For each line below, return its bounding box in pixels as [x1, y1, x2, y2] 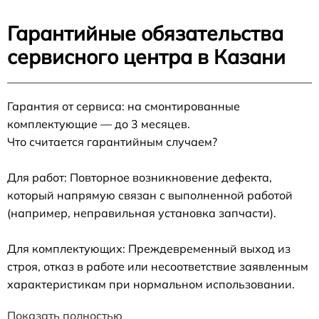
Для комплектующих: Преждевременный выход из [7, 241, 291, 256]
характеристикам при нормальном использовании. [7, 277, 295, 292]
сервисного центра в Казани [7, 44, 286, 70]
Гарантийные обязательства [7, 21, 283, 46]
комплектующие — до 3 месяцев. [7, 117, 190, 132]
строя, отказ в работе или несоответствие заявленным [7, 259, 308, 274]
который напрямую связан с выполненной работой [7, 188, 293, 203]
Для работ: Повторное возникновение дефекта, [7, 170, 272, 185]
